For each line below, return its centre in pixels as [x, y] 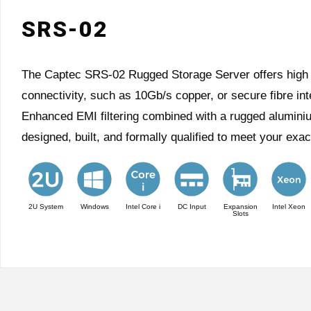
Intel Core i [143, 206]
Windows [94, 206]
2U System [46, 206]
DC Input [192, 206]
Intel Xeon [289, 206]
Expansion [240, 206]
